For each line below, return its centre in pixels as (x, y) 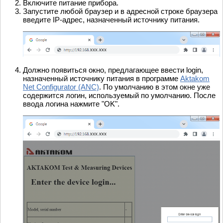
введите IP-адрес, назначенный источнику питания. (111, 20)
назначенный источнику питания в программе (102, 79)
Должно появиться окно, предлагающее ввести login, (113, 70)
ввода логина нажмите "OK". (71, 104)
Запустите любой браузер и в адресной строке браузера (120, 11)
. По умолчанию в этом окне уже (155, 87)
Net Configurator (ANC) (61, 87)
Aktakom (195, 79)
